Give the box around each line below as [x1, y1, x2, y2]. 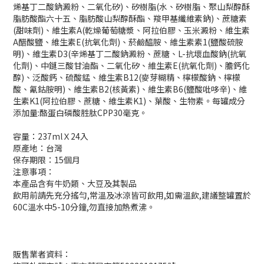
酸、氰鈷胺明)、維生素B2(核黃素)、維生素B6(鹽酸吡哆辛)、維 [13, 83, 247, 95]
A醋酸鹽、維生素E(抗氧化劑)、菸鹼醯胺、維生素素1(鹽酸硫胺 [13, 36, 243, 48]
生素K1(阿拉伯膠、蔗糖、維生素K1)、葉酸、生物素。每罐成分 [13, 95, 245, 107]
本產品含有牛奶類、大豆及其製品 [13, 177, 137, 190]
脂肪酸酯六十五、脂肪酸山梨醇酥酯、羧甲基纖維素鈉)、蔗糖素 [13, 12, 247, 25]
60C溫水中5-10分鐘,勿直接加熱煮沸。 [13, 201, 155, 213]
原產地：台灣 [13, 142, 62, 154]
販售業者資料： [13, 248, 71, 260]
